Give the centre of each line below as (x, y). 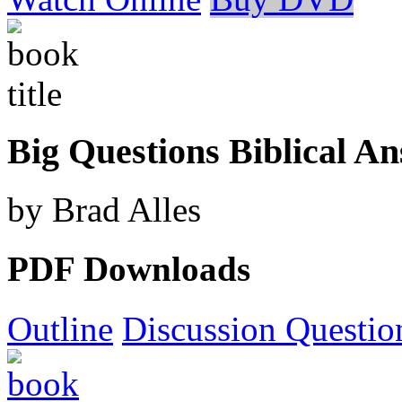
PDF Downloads (129, 269)
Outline (60, 328)
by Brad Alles (104, 210)
